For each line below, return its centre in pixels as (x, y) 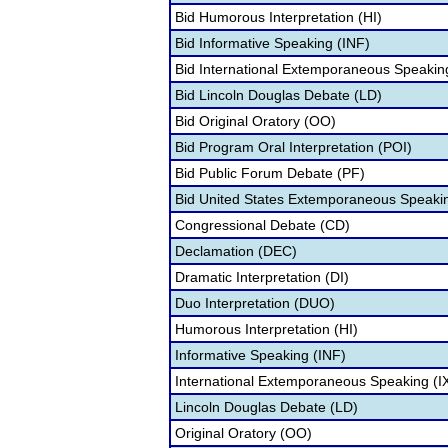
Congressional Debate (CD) (262, 225)
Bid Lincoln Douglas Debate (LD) (278, 95)
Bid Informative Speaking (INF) (272, 43)
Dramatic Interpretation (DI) (262, 277)
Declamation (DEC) (236, 251)
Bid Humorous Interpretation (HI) (278, 17)
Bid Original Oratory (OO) (255, 121)
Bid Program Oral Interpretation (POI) (293, 147)
